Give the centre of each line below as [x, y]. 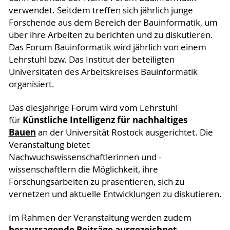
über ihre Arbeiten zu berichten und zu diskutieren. [111, 35]
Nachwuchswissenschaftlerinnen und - [85, 157]
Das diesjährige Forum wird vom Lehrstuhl [93, 108]
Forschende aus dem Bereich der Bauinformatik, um [113, 22]
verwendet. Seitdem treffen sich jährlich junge [101, 10]
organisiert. [31, 84]
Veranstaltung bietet [49, 145]
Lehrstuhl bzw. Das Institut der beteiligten [91, 59]
